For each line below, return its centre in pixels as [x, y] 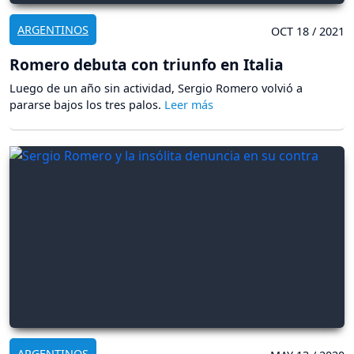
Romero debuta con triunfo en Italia [147, 64]
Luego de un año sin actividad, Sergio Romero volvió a [156, 88]
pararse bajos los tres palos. [87, 104]
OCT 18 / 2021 [308, 31]
